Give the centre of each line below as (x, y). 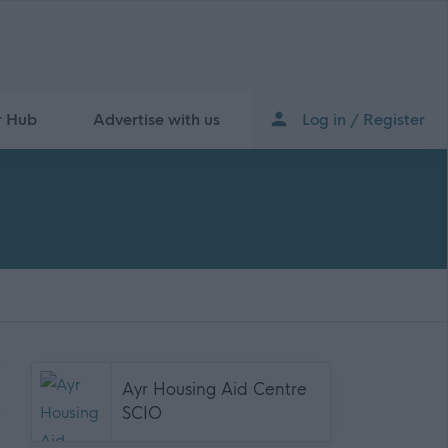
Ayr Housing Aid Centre (214, 389)
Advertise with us (156, 119)
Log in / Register (363, 119)
